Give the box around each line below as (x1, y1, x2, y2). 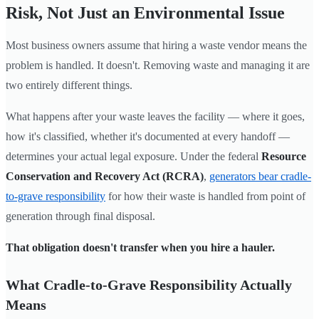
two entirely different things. (6, 78, 132, 91)
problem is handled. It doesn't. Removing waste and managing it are (6, 58, 310, 71)
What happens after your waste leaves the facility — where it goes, (6, 110, 305, 122)
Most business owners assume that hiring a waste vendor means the (6, 38, 307, 51)
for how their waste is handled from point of (105, 189, 305, 202)
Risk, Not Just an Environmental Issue (6, 3, 285, 22)
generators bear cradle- (209, 169, 311, 182)
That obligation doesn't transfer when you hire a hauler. (6, 241, 275, 253)
